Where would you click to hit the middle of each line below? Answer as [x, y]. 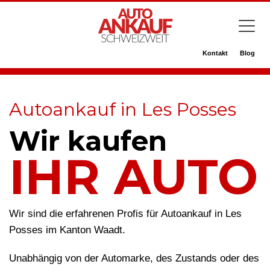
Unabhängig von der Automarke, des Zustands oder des [134, 258]
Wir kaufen [88, 141]
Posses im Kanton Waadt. [67, 230]
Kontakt [215, 53]
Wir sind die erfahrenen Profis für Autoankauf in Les [125, 214]
